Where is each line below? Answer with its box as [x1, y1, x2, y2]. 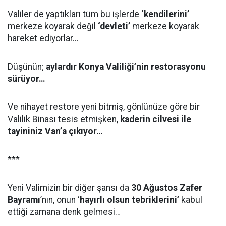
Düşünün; [8, 62, 46, 72]
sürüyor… [8, 74, 45, 84]
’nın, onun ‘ [40, 195, 80, 205]
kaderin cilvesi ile [120, 114, 191, 124]
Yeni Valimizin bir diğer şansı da [8, 183, 131, 193]
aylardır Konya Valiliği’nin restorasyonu [46, 62, 206, 72]
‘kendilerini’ [141, 9, 189, 19]
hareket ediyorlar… [8, 33, 78, 43]
